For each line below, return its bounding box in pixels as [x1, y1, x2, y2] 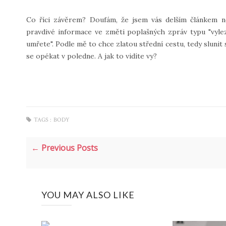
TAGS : [34, 116, 51, 124]
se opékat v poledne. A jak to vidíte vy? [26, 51, 157, 61]
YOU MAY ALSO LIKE [41, 189, 135, 200]
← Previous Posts [31, 142, 98, 153]
